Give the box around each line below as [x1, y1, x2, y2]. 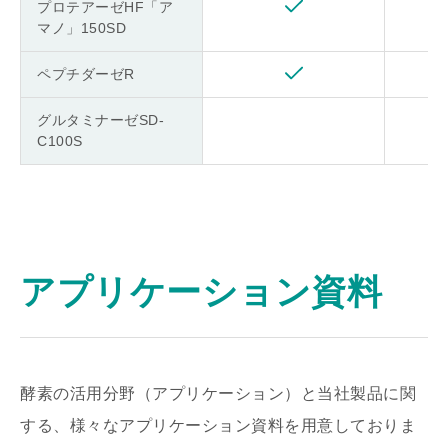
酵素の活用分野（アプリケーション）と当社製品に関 [20, 384, 417, 402]
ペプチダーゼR [37, 65, 135, 82]
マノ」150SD [37, 19, 127, 36]
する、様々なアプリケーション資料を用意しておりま [20, 416, 417, 434]
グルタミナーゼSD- [37, 111, 165, 128]
